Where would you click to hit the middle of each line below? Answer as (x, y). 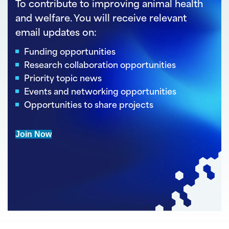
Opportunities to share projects (89, 106)
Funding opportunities (70, 52)
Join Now (33, 134)
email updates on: (56, 33)
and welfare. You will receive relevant (101, 19)
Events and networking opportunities (100, 92)
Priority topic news (63, 79)
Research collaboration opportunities (100, 66)
